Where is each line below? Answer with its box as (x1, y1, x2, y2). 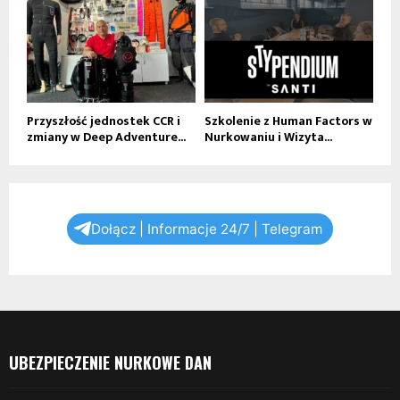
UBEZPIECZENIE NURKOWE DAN (9, 350, 212, 374)
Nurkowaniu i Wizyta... (204, 126, 332, 147)
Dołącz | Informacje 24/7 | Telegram (91, 220, 322, 237)
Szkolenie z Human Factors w (204, 110, 372, 131)
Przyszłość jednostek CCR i (27, 110, 180, 131)
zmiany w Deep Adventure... (27, 126, 186, 147)
